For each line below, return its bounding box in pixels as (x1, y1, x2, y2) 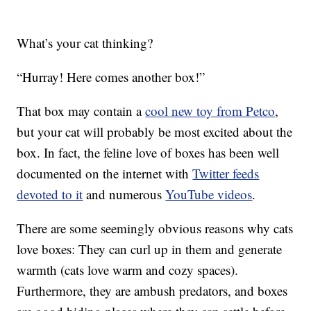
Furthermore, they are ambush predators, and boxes (17, 282, 288, 300)
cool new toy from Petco (145, 102, 276, 120)
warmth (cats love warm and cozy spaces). (17, 261, 239, 279)
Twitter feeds (192, 165, 260, 183)
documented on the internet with (17, 165, 193, 183)
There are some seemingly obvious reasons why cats (17, 219, 294, 237)
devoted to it (17, 185, 83, 203)
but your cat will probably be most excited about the (17, 123, 293, 141)
